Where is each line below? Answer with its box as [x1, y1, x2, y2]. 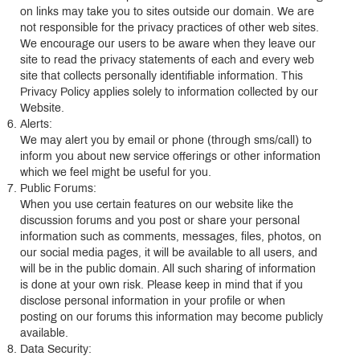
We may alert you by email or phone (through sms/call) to [20, 135, 312, 146]
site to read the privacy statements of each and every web [20, 55, 314, 66]
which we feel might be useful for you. [20, 167, 211, 178]
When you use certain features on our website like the [20, 199, 293, 211]
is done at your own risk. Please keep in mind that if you [20, 280, 303, 291]
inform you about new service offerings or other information [20, 151, 321, 162]
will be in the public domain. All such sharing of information [20, 264, 316, 275]
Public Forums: [20, 183, 96, 194]
